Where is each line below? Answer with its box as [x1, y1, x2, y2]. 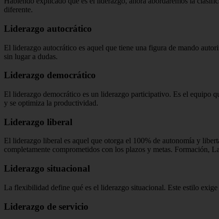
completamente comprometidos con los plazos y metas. [4, 145, 175, 154]
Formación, [175, 145, 212, 154]
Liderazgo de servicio [4, 201, 88, 212]
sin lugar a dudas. [4, 52, 58, 61]
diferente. [4, 5, 33, 14]
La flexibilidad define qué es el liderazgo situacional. [4, 183, 168, 192]
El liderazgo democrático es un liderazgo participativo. [4, 90, 173, 98]
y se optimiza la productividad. [4, 99, 98, 107]
